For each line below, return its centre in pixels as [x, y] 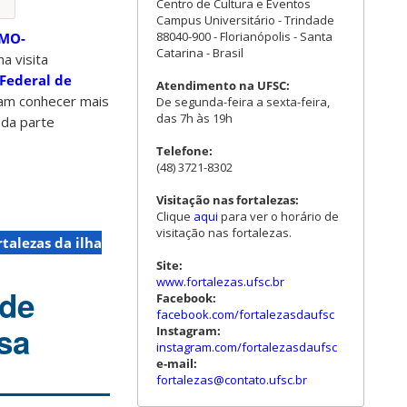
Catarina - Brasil [200, 53]
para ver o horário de [278, 216]
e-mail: [177, 363]
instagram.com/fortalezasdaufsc [247, 347]
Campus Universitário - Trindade [245, 20]
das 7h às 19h [194, 118]
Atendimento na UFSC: [223, 85]
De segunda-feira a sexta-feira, [243, 102]
